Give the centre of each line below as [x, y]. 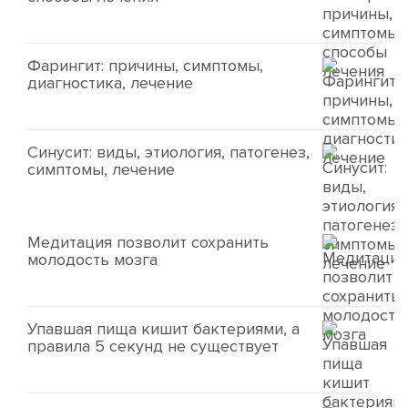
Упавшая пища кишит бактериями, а [163, 329]
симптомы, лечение [101, 169]
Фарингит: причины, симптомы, [145, 66]
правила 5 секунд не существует [153, 346]
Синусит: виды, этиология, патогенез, [168, 152]
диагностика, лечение [110, 83]
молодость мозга [92, 260]
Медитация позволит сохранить [148, 242]
